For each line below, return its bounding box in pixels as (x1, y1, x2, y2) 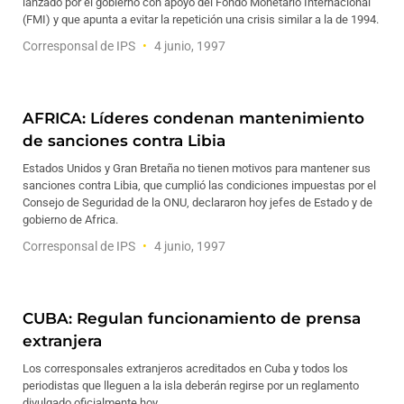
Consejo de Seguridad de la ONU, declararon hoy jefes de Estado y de (23, 196, 372, 209)
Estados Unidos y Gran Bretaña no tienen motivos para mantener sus (23, 161, 371, 175)
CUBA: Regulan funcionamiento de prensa (23, 309, 361, 327)
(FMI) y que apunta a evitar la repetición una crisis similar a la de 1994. (23, 13, 379, 26)
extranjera (23, 332, 102, 350)
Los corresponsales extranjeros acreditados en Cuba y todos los (23, 362, 348, 375)
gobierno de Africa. (23, 213, 118, 226)
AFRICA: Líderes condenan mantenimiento (23, 109, 364, 127)
